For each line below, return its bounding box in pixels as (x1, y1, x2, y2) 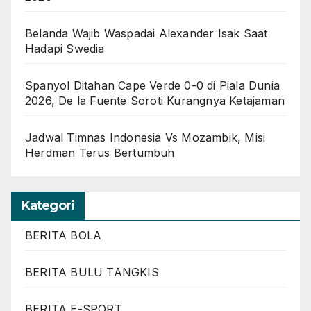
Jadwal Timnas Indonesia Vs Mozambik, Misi (25, 130, 266, 144)
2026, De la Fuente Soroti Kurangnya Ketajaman (25, 93, 285, 108)
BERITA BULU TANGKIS (25, 264, 159, 279)
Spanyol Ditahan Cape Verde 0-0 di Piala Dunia (25, 78, 280, 92)
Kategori (22, 197, 74, 213)
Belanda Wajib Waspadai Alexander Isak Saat (25, 26, 268, 40)
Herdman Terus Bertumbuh (25, 145, 175, 160)
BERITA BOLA (25, 228, 102, 242)
